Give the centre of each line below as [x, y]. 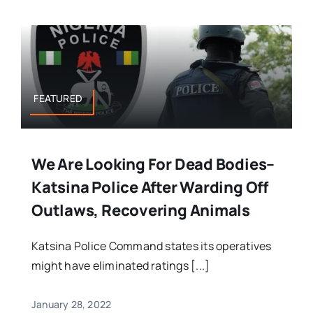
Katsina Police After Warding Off [150, 187]
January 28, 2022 [71, 304]
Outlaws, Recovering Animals [141, 210]
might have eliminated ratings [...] [121, 265]
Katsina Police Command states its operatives [151, 246]
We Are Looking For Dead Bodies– [153, 164]
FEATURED [58, 98]
